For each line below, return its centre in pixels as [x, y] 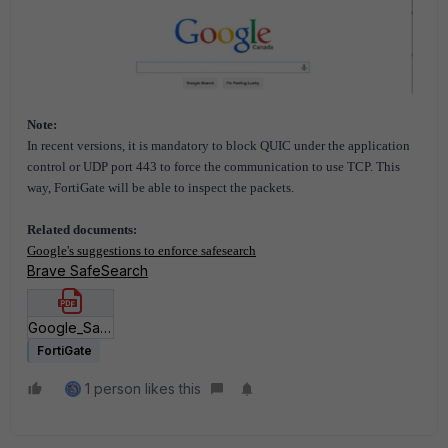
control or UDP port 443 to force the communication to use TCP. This [213, 167]
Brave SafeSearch [87, 271]
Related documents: [82, 230]
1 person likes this [143, 388]
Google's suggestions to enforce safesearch [141, 251]
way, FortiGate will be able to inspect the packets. [160, 188]
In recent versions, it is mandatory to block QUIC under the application [218, 146]
